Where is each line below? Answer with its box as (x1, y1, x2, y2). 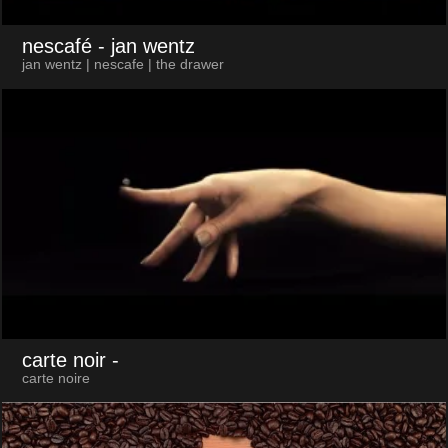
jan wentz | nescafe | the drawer (21, 57, 224, 73)
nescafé (21, 35, 92, 58)
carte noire (21, 370, 90, 386)
